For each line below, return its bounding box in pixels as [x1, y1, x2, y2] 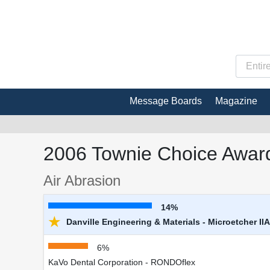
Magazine [215, 95, 257, 106]
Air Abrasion [43, 172, 121, 189]
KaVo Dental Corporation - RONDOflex [48, 257, 195, 267]
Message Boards [130, 95, 202, 106]
